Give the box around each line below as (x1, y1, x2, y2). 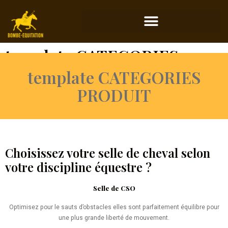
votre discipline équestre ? (5, 159, 152, 176)
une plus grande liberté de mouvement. (59, 213, 169, 223)
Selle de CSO (93, 184, 135, 193)
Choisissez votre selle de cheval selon (5, 145, 210, 161)
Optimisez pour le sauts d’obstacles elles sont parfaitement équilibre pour (9, 203, 219, 212)
